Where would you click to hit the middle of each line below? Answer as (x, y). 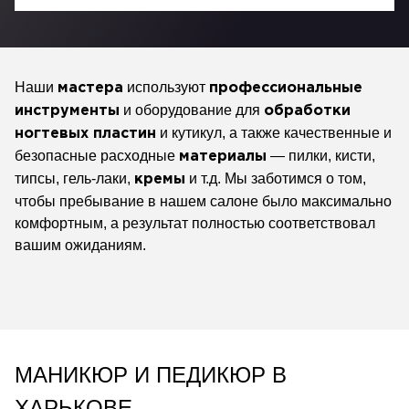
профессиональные (286, 88)
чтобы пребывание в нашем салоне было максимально (203, 201)
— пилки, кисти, (323, 156)
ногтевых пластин (85, 134)
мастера (90, 88)
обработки (307, 111)
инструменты (67, 111)
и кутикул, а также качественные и (276, 133)
